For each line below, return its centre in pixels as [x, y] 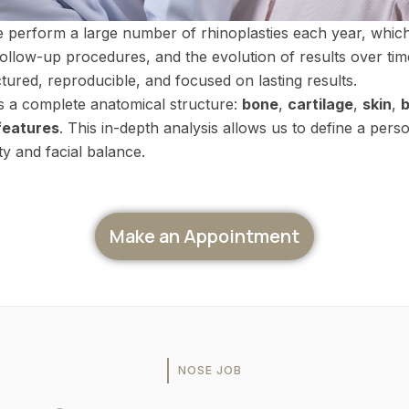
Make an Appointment [204, 236]
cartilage [320, 105]
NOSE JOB [210, 370]
